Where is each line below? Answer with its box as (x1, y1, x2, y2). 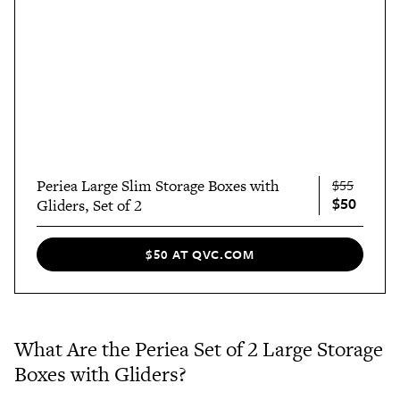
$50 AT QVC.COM (146, 245, 254, 264)
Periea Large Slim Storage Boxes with (37, 174, 279, 196)
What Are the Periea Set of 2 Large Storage (14, 334, 383, 363)
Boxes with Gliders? (14, 359, 187, 388)
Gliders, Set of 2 (37, 194, 142, 216)
